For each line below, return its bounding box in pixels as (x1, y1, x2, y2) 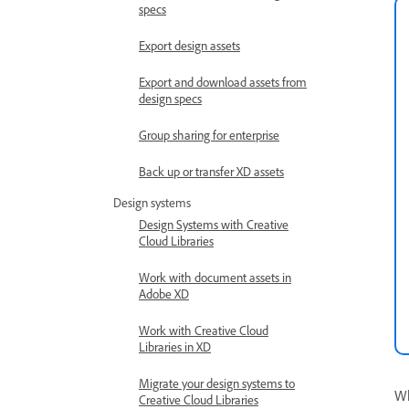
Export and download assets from (139, 76, 307, 94)
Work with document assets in (139, 271, 291, 289)
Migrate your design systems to (139, 377, 295, 395)
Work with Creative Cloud (139, 324, 268, 342)
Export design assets (139, 39, 240, 58)
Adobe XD (139, 288, 189, 306)
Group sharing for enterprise (139, 129, 279, 147)
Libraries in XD (139, 341, 211, 359)
